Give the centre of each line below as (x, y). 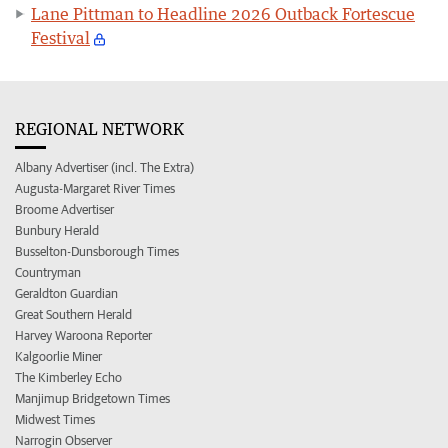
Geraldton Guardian (66, 293)
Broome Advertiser (64, 209)
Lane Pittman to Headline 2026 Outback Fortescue (223, 13)
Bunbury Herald (57, 230)
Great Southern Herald (73, 314)
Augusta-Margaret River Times (95, 188)
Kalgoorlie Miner (58, 356)
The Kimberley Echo (68, 377)
